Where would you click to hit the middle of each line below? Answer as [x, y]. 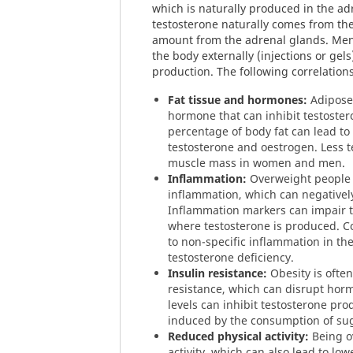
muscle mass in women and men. [256, 163]
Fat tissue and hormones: [238, 100]
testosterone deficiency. [231, 257]
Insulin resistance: [217, 273]
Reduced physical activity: [238, 336]
